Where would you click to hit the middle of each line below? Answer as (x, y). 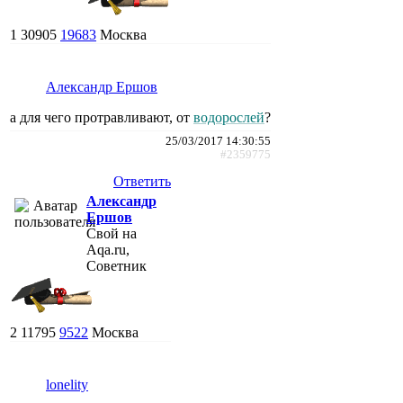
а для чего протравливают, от (102, 117)
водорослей (229, 117)
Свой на (112, 233)
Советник (116, 265)
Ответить (142, 181)
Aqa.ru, (108, 249)
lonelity (67, 384)
